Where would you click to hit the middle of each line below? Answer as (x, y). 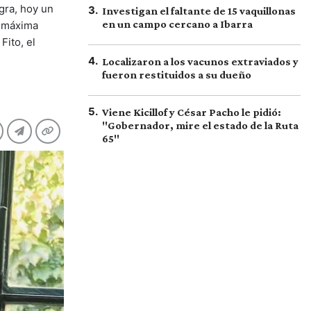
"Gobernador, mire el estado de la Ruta (200, 125)
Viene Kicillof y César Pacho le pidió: (192, 112)
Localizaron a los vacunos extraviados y (200, 61)
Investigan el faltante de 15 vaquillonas (199, 11)
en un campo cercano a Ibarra (177, 24)
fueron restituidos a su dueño (177, 75)
